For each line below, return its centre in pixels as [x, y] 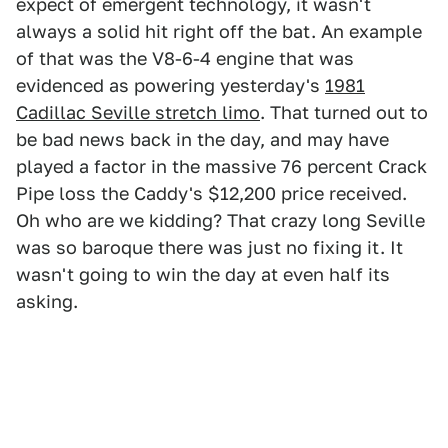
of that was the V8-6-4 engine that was [185, 58]
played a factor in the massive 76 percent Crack [221, 166]
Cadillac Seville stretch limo [138, 112]
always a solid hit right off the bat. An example [219, 31]
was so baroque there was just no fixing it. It [209, 247]
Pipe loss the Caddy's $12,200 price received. [211, 193]
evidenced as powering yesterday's [170, 85]
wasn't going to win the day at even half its [203, 274]
